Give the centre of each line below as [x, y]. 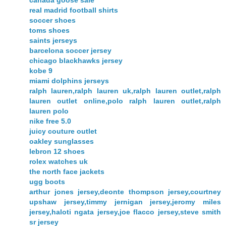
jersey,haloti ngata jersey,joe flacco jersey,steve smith [125, 212]
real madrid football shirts [74, 10]
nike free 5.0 [50, 121]
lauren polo [49, 111]
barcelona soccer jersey [70, 51]
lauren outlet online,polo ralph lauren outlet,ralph [125, 101]
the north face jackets [67, 172]
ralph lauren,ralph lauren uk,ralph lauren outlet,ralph [125, 91]
